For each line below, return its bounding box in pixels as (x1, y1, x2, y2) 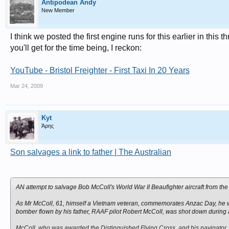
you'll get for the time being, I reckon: (10, 43, 142, 52)
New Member (41, 7, 75, 13)
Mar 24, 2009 (10, 83, 43, 89)
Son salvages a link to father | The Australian (10, 148, 171, 156)
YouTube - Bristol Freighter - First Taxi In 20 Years (10, 66, 190, 75)
